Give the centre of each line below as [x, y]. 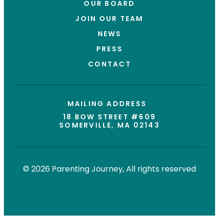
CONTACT [109, 64]
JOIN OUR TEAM [109, 18]
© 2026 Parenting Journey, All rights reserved [109, 169]
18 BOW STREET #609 [109, 117]
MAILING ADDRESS [109, 103]
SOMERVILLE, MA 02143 [109, 125]
